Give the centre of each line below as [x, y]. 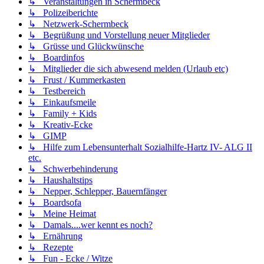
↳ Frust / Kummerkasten [77, 80]
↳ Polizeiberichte [63, 12]
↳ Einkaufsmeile [62, 102]
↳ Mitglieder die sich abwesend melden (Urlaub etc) [128, 68]
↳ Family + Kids [62, 113]
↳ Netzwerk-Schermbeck [78, 24]
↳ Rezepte [51, 247]
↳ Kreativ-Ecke [60, 124]
